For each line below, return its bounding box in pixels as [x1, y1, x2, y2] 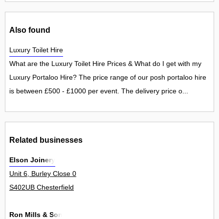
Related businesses [9, 135, 83, 144]
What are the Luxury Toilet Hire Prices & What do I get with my [9, 60, 201, 68]
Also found [9, 25, 50, 34]
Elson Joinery [9, 156, 55, 164]
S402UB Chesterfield [9, 183, 74, 192]
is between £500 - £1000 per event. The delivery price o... [9, 87, 188, 95]
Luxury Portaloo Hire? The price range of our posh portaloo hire [9, 73, 206, 82]
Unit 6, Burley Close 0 [9, 170, 76, 178]
